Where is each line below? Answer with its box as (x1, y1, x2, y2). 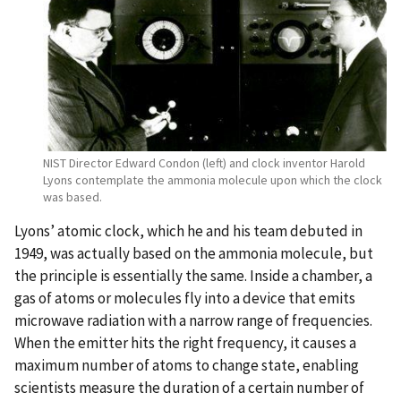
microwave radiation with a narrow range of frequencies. (14, 310, 372, 330)
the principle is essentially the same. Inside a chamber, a (14, 265, 372, 286)
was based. (43, 188, 102, 205)
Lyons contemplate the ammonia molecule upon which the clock (43, 171, 382, 188)
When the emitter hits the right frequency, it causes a (14, 332, 356, 353)
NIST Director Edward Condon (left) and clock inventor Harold (43, 154, 365, 171)
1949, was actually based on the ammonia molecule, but (14, 243, 373, 263)
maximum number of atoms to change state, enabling (14, 354, 359, 375)
